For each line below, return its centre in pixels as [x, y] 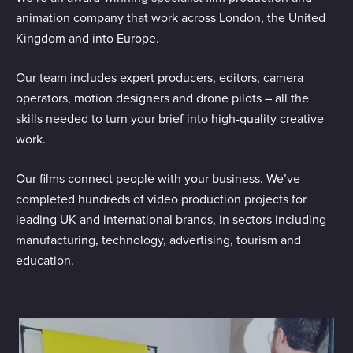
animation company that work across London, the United [171, 17]
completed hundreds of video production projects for [161, 199]
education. [45, 260]
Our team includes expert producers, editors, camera [160, 77]
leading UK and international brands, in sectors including [171, 219]
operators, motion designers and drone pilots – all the [162, 98]
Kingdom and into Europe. [87, 38]
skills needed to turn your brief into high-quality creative [170, 118]
